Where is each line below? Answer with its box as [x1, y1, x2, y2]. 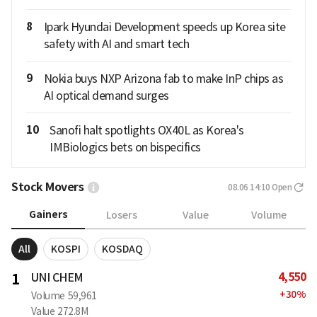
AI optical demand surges [43, 88, 169, 103]
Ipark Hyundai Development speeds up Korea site [43, 20, 286, 35]
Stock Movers [11, 180, 83, 195]
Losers [106, 208, 137, 221]
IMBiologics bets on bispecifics [50, 140, 201, 155]
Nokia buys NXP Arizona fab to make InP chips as [43, 71, 283, 86]
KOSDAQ [102, 243, 143, 256]
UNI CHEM [30, 270, 83, 285]
